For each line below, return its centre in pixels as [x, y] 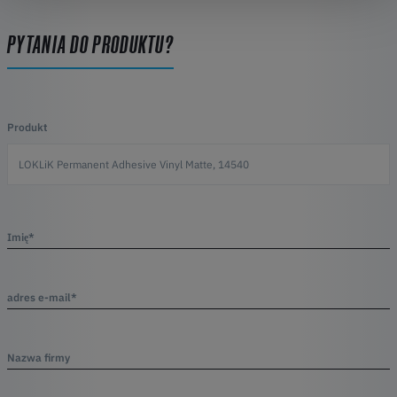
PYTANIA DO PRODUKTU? [90, 44]
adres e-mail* [42, 297]
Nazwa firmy [39, 357]
